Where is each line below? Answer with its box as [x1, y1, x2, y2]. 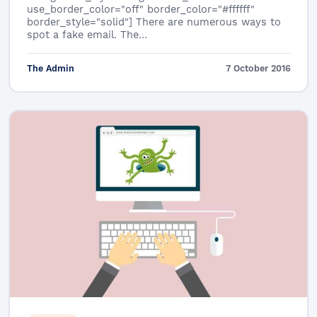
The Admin [26, 62, 74, 74]
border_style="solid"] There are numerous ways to [26, 16, 281, 29]
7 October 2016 [225, 62, 291, 74]
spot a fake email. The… [26, 28, 147, 42]
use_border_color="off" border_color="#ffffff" [26, 3, 255, 16]
